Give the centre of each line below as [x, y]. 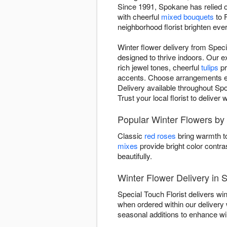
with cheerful [139, 17]
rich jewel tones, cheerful [159, 67]
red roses [160, 136]
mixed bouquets [187, 17]
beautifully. [135, 156]
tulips [210, 67]
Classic [131, 136]
